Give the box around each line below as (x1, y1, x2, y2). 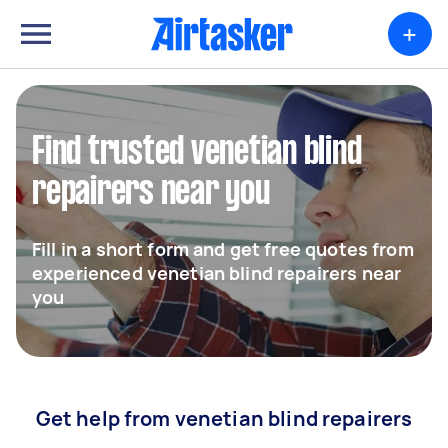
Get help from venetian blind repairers (35, 405, 413, 432)
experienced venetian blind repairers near (32, 261, 402, 285)
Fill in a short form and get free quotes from (32, 237, 414, 261)
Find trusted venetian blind (32, 135, 362, 171)
